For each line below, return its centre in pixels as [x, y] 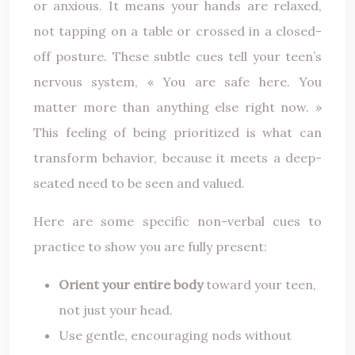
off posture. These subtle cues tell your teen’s [177, 56]
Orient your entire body [131, 284]
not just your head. [116, 309]
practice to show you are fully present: [150, 246]
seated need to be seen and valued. [139, 183]
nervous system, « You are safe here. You [177, 81]
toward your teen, [260, 284]
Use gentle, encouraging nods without [175, 335]
